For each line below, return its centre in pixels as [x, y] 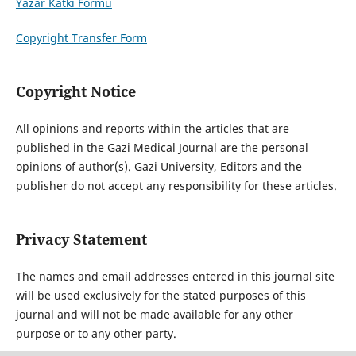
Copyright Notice [75, 92]
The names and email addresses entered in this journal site [175, 277]
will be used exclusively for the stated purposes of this [161, 296]
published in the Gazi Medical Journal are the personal [162, 148]
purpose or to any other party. [96, 334]
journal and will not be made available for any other [154, 315]
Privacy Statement [81, 240]
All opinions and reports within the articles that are [152, 129]
